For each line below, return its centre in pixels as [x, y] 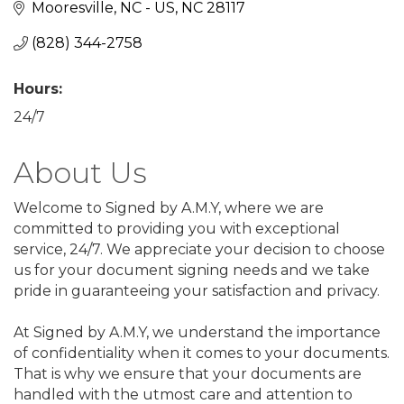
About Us [80, 173]
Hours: [38, 89]
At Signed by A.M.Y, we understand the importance [197, 333]
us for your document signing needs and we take [192, 271]
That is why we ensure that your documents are [188, 374]
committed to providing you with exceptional [177, 229]
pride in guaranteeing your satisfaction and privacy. [197, 291]
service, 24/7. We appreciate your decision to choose [199, 250]
